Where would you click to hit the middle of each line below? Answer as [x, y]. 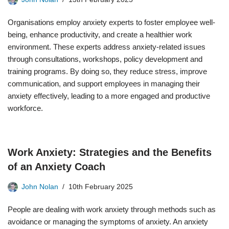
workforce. [25, 108]
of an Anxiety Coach [56, 167]
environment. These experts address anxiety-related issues [107, 47]
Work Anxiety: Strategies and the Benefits [110, 152]
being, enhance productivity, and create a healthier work [100, 35]
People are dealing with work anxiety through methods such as [112, 209]
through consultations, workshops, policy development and [105, 59]
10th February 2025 [101, 187]
